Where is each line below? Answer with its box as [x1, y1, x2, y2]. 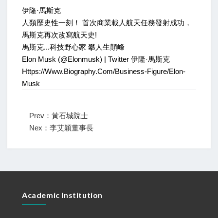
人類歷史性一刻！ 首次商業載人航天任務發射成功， [22, 18, 192, 27]
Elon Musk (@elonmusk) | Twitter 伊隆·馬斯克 [22, 55, 170, 63]
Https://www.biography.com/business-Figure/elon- [22, 67, 185, 75]
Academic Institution [22, 190, 103, 200]
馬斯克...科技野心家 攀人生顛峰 [22, 43, 125, 51]
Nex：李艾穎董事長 [29, 124, 93, 132]
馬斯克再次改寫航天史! [22, 31, 97, 39]
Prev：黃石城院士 [29, 111, 88, 120]
